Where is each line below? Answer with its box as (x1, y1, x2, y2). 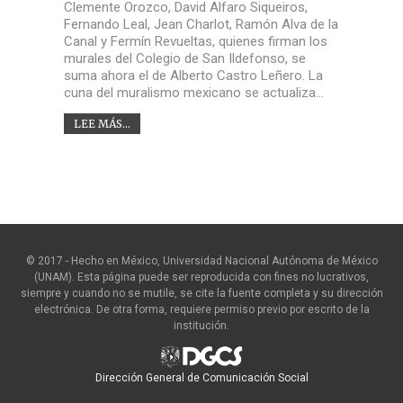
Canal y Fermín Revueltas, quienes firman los (63, 32, 327, 49)
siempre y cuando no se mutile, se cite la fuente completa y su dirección (20, 286, 383, 300)
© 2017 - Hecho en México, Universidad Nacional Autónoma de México (25, 254, 378, 267)
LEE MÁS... (73, 116, 130, 130)
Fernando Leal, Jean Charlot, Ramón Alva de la (63, 15, 338, 32)
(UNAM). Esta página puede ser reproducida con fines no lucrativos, (34, 270, 369, 283)
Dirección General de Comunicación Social (94, 371, 309, 384)
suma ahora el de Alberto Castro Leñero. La (63, 67, 323, 84)
